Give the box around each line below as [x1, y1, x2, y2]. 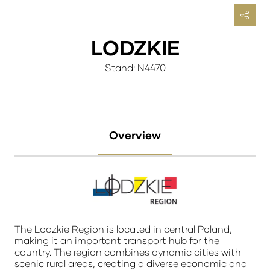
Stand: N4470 [104, 61, 166, 74]
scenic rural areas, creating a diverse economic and [14, 257, 247, 269]
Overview [109, 128, 161, 142]
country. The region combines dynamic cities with [14, 245, 241, 257]
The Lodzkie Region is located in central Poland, [14, 222, 232, 234]
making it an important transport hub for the [14, 234, 219, 246]
